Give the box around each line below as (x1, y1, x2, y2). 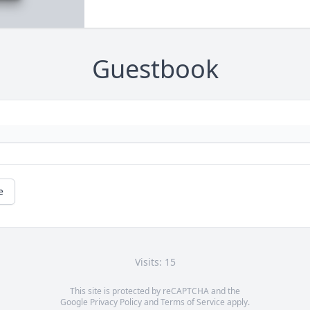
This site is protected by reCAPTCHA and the (70, 285, 240, 298)
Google (60, 296, 90, 309)
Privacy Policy (90, 296, 142, 309)
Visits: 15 (134, 255, 176, 269)
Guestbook (91, 52, 219, 86)
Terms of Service (161, 296, 225, 309)
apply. (225, 296, 250, 309)
